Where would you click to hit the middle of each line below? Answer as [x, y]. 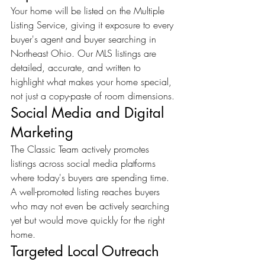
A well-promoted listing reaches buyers [87, 192]
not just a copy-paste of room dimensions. [93, 96]
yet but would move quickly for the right [89, 220]
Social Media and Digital [89, 113]
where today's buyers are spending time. [91, 177]
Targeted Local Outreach [85, 251]
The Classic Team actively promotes [81, 149]
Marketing [42, 132]
